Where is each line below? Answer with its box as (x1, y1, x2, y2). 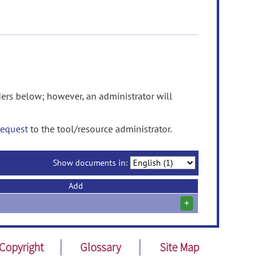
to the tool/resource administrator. (28, 123, 172, 135)
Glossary (80, 240, 121, 254)
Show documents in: (53, 157, 130, 168)
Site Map (160, 240, 200, 254)
